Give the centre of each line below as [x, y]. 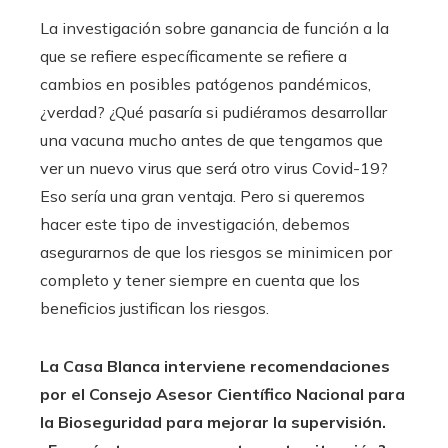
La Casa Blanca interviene [145, 365]
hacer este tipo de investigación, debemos [195, 223]
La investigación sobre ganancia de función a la [214, 27]
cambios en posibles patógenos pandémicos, [205, 83]
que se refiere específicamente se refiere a [193, 55]
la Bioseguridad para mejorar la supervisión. [213, 421]
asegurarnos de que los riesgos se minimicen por [216, 251]
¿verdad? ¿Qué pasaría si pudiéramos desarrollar [213, 111]
